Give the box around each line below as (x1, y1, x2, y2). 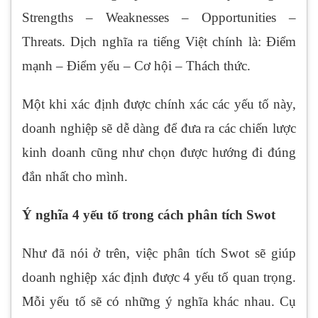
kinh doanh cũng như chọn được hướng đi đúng (22, 145, 296, 160)
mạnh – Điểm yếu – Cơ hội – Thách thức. (22, 58, 251, 74)
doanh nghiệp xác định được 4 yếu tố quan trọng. (22, 270, 296, 285)
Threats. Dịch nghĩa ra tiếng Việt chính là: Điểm (22, 34, 296, 50)
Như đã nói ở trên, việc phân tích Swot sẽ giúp (22, 246, 296, 261)
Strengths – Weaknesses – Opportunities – (22, 10, 296, 26)
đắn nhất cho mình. (22, 169, 128, 185)
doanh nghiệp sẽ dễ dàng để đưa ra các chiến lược (22, 121, 296, 136)
